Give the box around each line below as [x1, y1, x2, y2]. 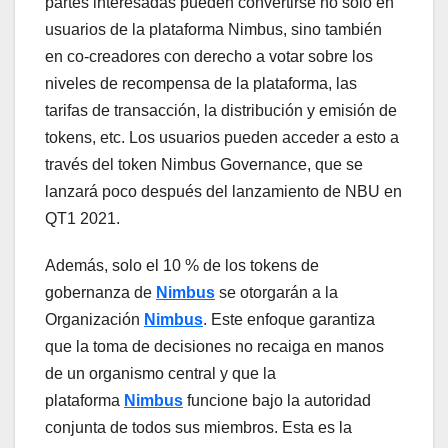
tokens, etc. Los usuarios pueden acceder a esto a [45, 129, 399, 147]
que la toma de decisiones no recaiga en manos [45, 338, 384, 356]
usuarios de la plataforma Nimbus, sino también [45, 21, 382, 39]
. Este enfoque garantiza [203, 311, 375, 329]
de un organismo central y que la [45, 365, 276, 383]
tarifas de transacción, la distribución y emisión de [45, 102, 397, 120]
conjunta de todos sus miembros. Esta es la [45, 419, 352, 437]
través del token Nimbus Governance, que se [45, 156, 363, 174]
